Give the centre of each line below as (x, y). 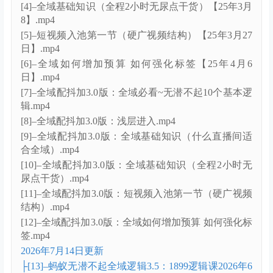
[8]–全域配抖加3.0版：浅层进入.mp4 (98, 121)
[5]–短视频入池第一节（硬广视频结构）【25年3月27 (136, 35)
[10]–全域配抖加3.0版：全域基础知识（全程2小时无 (136, 165)
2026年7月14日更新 (62, 251)
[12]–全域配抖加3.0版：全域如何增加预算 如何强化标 (136, 222)
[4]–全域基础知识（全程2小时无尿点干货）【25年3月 (136, 7)
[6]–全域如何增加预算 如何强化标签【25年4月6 (136, 64)
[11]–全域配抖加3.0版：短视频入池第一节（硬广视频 (136, 194)
